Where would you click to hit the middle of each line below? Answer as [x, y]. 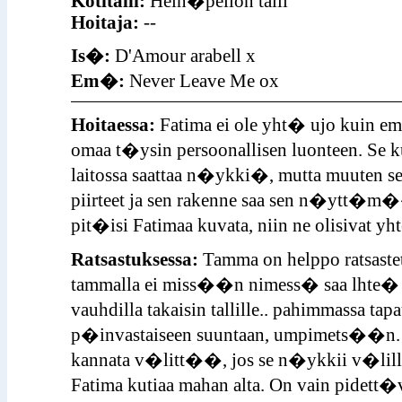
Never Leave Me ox [204, 81]
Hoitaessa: [113, 125]
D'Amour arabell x [185, 56]
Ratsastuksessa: [134, 259]
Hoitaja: [105, 22]
